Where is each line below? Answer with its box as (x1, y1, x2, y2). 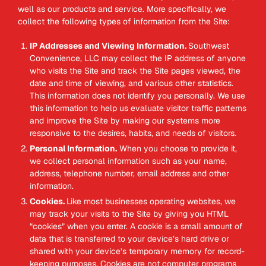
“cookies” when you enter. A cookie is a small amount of (30, 221, 243, 232)
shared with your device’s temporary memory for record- (30, 246, 245, 256)
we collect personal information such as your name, (30, 156, 227, 166)
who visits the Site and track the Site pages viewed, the (30, 65, 240, 76)
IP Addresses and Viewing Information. (30, 40, 188, 51)
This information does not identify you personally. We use (30, 90, 245, 101)
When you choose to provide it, (117, 143, 237, 154)
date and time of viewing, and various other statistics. (30, 78, 233, 88)
